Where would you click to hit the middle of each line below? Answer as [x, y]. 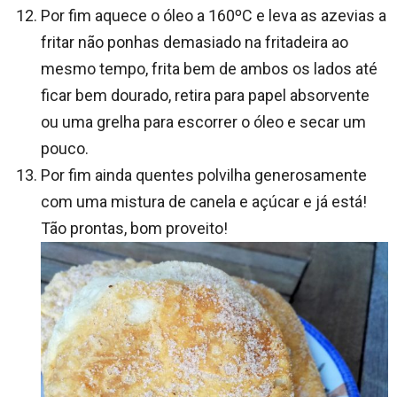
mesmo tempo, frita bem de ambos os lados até [209, 69]
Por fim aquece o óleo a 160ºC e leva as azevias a [214, 16]
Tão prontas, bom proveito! [134, 229]
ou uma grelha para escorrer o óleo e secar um [203, 122]
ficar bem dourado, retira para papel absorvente [205, 96]
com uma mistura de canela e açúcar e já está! [204, 202]
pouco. [65, 149]
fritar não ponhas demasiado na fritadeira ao [195, 43]
